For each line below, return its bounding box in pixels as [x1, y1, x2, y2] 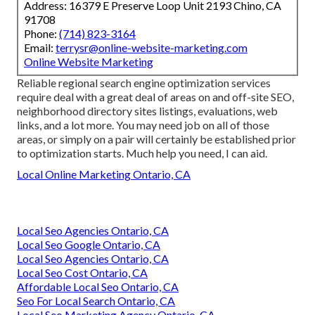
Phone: [24, 26, 59, 40]
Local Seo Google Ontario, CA [17, 237, 160, 251]
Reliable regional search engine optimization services [17, 75, 271, 89]
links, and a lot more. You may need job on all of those [17, 117, 269, 131]
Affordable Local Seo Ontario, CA [17, 279, 179, 293]
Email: [24, 40, 56, 54]
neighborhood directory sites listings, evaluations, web [17, 103, 278, 117]
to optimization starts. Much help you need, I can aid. [17, 146, 267, 160]
